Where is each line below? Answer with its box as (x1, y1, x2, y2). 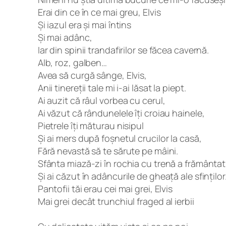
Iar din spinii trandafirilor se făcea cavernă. (37, 43, 209, 56)
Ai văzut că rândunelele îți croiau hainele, (37, 106, 205, 119)
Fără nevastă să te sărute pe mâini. (37, 144, 179, 157)
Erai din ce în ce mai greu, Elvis (37, 6, 161, 18)
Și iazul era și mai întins (37, 18, 132, 31)
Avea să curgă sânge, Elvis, (37, 69, 147, 81)
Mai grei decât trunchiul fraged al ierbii (37, 195, 194, 207)
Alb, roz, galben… (37, 56, 107, 69)
